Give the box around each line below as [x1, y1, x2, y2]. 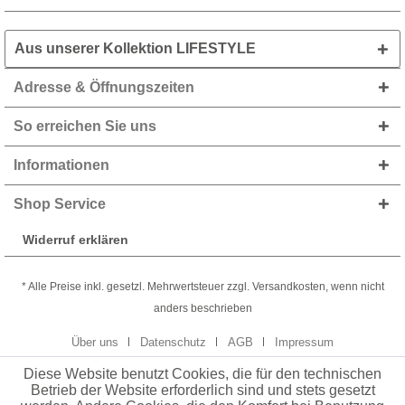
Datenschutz [140, 335, 206, 350]
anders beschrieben [153, 302, 252, 316]
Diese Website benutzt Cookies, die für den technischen [24, 366, 381, 381]
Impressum [275, 335, 334, 350]
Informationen [14, 157, 109, 173]
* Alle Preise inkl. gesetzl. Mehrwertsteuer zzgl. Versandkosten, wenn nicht [21, 280, 384, 294]
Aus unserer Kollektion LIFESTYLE [14, 41, 256, 56]
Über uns [71, 335, 118, 350]
